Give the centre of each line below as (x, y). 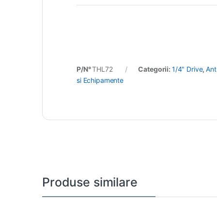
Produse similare (90, 182)
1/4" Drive (187, 69)
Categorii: (155, 69)
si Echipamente (100, 80)
